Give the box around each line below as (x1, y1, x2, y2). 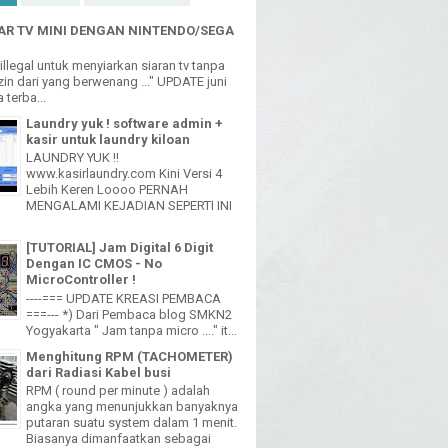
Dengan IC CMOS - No (26, 256, 162, 272)
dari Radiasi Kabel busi (26, 364, 171, 380)
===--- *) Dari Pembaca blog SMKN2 (26, 306, 232, 322)
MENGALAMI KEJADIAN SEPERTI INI (26, 198, 232, 214)
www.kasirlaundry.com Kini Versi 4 (26, 166, 222, 182)
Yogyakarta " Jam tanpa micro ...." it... (26, 322, 237, 338)
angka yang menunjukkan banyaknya (26, 399, 238, 415)
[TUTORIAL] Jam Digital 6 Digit (26, 240, 213, 256)
